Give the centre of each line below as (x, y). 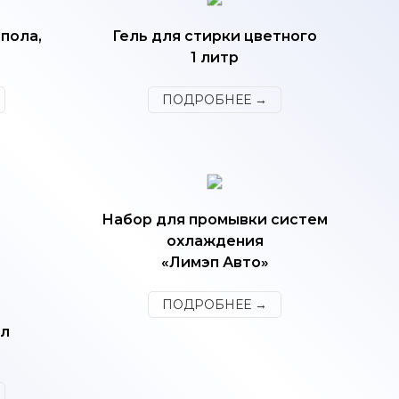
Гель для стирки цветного (215, 36)
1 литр (215, 57)
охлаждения (215, 241)
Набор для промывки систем (215, 220)
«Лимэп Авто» (215, 262)
